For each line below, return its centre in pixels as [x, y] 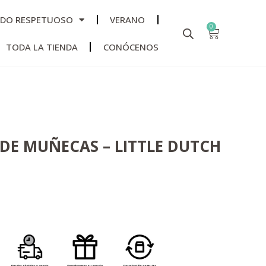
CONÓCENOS [131, 47]
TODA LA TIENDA [42, 47]
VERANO [128, 20]
